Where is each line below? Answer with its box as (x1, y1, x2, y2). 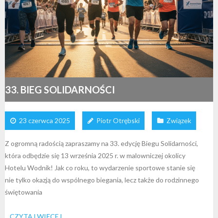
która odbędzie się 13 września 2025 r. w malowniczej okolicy (5, 151, 185, 160)
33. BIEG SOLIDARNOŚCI (5, 83, 115, 95)
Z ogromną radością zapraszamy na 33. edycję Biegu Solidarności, (5, 139, 198, 147)
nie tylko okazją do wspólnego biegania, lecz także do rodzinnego (5, 175, 199, 184)
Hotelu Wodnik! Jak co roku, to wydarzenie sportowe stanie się (5, 163, 195, 172)
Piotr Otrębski (96, 116, 140, 125)
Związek (166, 116, 191, 125)
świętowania (5, 187, 42, 196)
